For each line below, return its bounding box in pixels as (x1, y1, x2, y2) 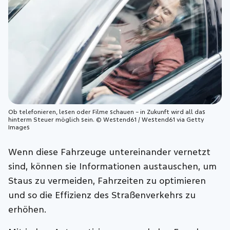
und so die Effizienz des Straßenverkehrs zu (8, 190, 196, 201)
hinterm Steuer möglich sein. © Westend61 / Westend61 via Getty (8, 116, 204, 124)
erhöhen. (8, 204, 47, 216)
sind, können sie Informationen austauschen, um (8, 161, 217, 172)
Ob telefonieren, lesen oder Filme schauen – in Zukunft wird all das (8, 108, 206, 116)
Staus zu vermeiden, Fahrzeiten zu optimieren (8, 176, 206, 187)
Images (8, 124, 30, 131)
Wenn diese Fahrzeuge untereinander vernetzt (8, 147, 211, 158)
